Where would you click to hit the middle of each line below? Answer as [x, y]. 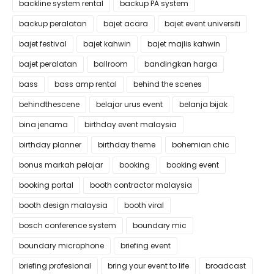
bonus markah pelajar [61, 165]
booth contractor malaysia [141, 185]
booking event [193, 165]
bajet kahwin [107, 44]
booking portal [46, 185]
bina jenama [43, 124]
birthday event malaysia [131, 124]
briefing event [146, 246]
